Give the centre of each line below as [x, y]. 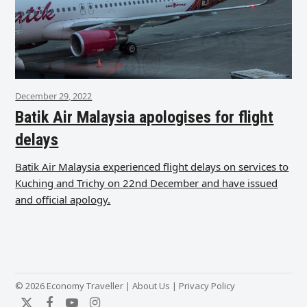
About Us [151, 285]
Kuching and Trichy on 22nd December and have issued [147, 183]
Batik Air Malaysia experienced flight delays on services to [152, 166]
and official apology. [63, 199]
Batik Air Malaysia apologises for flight [145, 117]
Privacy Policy [207, 285]
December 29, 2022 [54, 96]
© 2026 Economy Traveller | [74, 285]
